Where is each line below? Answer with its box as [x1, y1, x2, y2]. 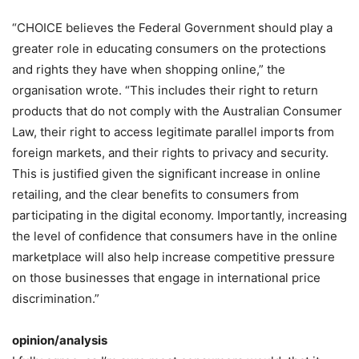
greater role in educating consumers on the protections [12, 41, 326, 56]
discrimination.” [12, 291, 99, 306]
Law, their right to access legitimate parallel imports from [12, 124, 334, 139]
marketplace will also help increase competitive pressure [12, 249, 335, 264]
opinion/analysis [12, 333, 107, 348]
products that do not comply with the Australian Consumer [12, 103, 342, 119]
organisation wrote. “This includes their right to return [12, 83, 318, 98]
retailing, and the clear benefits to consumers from [12, 187, 299, 202]
